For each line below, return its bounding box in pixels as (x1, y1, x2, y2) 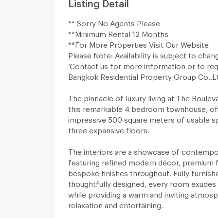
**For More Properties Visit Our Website (68, 40, 209, 46)
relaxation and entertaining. (68, 200, 163, 207)
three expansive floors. (68, 126, 149, 132)
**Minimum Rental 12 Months (68, 29, 168, 36)
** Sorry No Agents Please (68, 18, 160, 25)
